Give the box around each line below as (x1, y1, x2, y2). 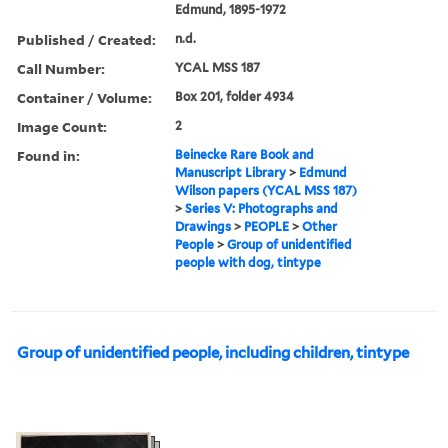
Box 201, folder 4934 (175, 88, 295, 104)
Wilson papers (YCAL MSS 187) (175, 182, 358, 198)
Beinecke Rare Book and (175, 146, 315, 162)
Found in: (17, 145, 80, 165)
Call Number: (17, 58, 105, 78)
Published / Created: (17, 29, 156, 49)
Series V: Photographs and (185, 200, 339, 216)
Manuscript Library (175, 164, 287, 180)
